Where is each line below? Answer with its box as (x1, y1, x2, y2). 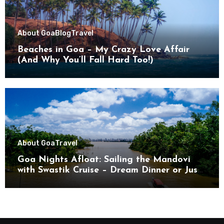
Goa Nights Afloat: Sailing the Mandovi (17, 154, 190, 164)
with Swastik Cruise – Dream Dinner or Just (17, 165, 201, 175)
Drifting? (17, 175, 56, 185)
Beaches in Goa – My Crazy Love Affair (17, 45, 189, 55)
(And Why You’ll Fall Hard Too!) (17, 55, 153, 65)
